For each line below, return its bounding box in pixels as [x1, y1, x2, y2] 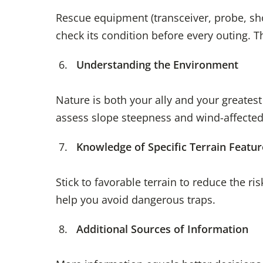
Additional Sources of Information [76, 222, 248, 237]
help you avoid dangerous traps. [55, 193, 215, 207]
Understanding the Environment [76, 58, 238, 72]
